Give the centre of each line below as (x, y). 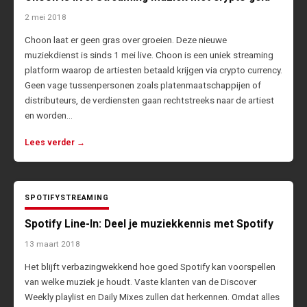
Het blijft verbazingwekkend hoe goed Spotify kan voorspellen (150, 267)
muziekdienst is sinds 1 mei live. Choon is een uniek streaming (149, 55)
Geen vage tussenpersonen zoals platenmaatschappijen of (143, 85)
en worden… (49, 115)
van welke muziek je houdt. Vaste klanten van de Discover (140, 282)
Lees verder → (55, 143)
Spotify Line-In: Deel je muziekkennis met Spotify (149, 224)
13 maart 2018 (52, 244)
